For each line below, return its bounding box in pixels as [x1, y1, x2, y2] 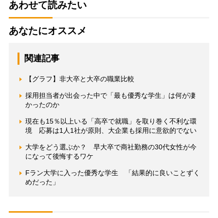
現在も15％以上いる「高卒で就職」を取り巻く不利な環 [25, 117, 197, 125]
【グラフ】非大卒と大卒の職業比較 [25, 74, 134, 83]
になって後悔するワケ [25, 152, 93, 160]
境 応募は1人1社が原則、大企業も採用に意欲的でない [25, 126, 197, 134]
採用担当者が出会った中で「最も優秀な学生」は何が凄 [25, 91, 196, 99]
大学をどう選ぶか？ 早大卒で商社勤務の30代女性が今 [25, 143, 197, 151]
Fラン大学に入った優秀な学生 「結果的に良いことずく [25, 168, 200, 177]
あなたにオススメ [8, 25, 87, 36]
